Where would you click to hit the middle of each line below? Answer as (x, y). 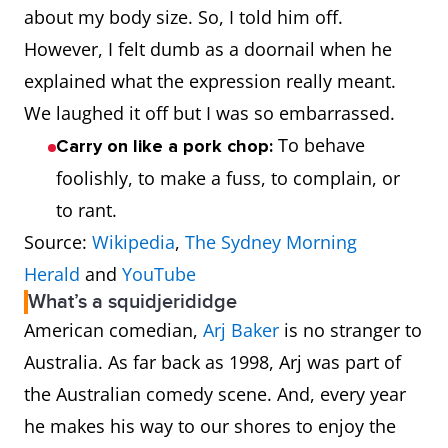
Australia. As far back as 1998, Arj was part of (212, 362)
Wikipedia (133, 242)
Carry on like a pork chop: (164, 146)
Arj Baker (241, 330)
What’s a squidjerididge (132, 302)
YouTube (159, 274)
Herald (52, 274)
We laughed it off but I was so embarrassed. (212, 113)
